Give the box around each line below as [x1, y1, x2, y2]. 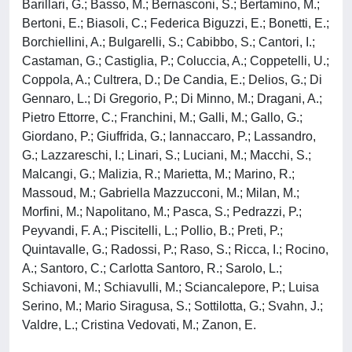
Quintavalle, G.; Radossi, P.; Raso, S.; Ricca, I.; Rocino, [22, 243, 328, 256]
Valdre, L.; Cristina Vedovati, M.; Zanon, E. [22, 318, 256, 332]
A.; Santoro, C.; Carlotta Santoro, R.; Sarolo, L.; [22, 262, 282, 275]
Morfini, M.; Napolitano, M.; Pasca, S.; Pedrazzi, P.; [22, 205, 302, 218]
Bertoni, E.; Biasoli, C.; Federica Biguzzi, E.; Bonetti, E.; [22, 16, 329, 30]
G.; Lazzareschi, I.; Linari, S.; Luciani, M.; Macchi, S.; [22, 148, 311, 162]
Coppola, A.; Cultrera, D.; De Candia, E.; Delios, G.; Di [22, 73, 322, 86]
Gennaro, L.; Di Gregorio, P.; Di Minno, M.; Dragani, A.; [22, 92, 322, 105]
